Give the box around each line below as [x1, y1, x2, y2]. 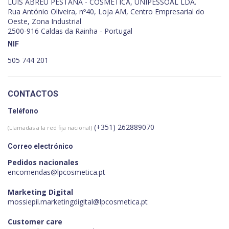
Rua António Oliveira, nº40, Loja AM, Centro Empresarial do [8, 6, 204, 16]
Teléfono [8, 106, 38, 115]
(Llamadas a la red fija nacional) [8, 123, 92, 131]
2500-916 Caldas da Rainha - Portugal [8, 26, 132, 36]
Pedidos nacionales [8, 157, 79, 167]
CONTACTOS [8, 88, 58, 99]
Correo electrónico [8, 142, 73, 150]
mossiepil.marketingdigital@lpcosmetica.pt [8, 196, 148, 207]
